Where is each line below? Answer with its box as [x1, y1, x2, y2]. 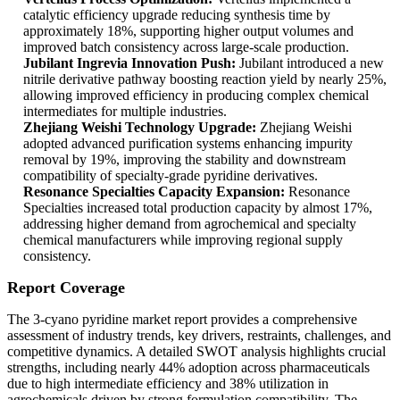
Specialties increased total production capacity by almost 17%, [23, 200, 372, 216]
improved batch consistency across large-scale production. [23, 39, 349, 55]
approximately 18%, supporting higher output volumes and [23, 23, 354, 39]
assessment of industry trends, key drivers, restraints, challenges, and [7, 328, 391, 344]
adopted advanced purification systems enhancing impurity [23, 136, 353, 152]
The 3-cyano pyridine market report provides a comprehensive [7, 312, 357, 328]
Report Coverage [7, 279, 125, 297]
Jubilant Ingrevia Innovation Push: [23, 55, 236, 71]
